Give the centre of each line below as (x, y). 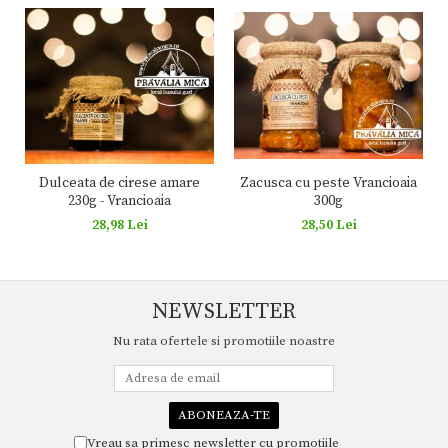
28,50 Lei (328, 224)
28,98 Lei (119, 224)
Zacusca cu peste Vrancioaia (328, 182)
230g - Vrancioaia (119, 200)
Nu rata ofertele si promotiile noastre (224, 340)
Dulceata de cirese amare (119, 182)
